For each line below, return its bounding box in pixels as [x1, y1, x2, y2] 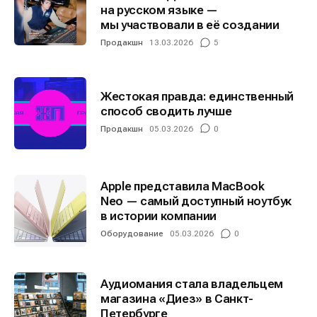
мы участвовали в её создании [100, 18, 279, 33]
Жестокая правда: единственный [100, 88, 294, 103]
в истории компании [100, 209, 217, 224]
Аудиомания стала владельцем [100, 277, 283, 292]
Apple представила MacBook [100, 179, 265, 194]
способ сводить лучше [100, 103, 232, 118]
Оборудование [100, 229, 163, 239]
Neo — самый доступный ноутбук [100, 194, 292, 209]
